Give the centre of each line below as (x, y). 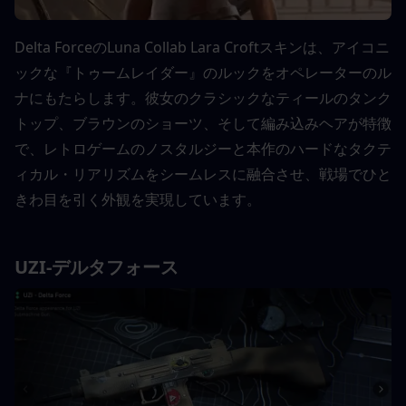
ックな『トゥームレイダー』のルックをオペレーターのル (203, 72)
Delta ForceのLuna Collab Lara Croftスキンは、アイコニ (202, 47)
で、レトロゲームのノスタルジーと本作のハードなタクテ (203, 148)
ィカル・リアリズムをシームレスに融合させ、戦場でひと (203, 174)
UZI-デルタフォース (99, 266)
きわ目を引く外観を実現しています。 (138, 199)
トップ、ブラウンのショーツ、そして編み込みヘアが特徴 (203, 123)
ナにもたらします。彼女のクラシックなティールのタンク (203, 97)
